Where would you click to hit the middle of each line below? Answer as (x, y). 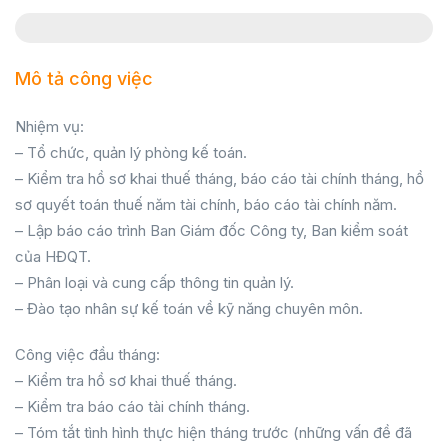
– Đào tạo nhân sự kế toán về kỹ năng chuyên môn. (189, 308)
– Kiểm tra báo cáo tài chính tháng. (132, 406)
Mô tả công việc (84, 78)
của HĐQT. (53, 256)
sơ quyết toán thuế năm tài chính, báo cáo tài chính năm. (206, 204)
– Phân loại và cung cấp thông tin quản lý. (154, 282)
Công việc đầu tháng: (87, 354)
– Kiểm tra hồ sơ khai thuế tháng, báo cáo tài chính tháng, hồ (219, 178)
